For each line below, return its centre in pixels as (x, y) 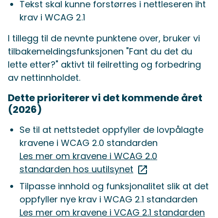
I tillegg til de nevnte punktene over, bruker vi (104, 38)
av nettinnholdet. (44, 78)
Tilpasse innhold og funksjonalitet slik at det (114, 186)
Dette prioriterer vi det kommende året (105, 98)
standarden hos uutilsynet (76, 169)
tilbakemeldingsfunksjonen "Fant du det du (100, 52)
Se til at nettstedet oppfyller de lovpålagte (111, 130)
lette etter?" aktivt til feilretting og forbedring (104, 65)
